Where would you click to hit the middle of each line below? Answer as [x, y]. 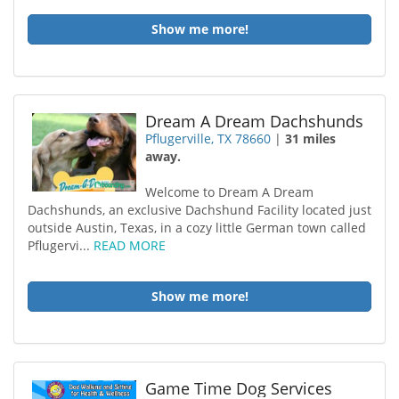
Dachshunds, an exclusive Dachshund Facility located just [199, 210]
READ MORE [130, 245]
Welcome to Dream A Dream [230, 192]
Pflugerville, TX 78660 [208, 138]
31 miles [311, 138]
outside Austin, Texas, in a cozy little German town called [197, 228]
